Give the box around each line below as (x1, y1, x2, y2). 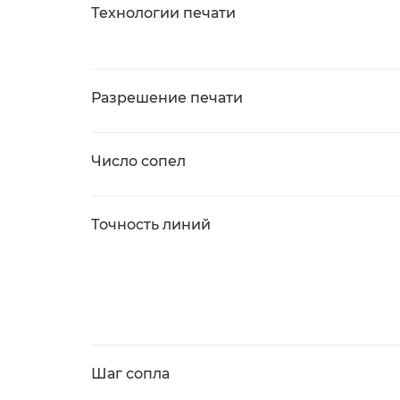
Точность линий (91, 216, 211, 233)
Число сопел (91, 153, 186, 170)
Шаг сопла (91, 365, 170, 382)
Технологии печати (91, 4, 236, 21)
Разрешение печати (91, 89, 243, 106)
